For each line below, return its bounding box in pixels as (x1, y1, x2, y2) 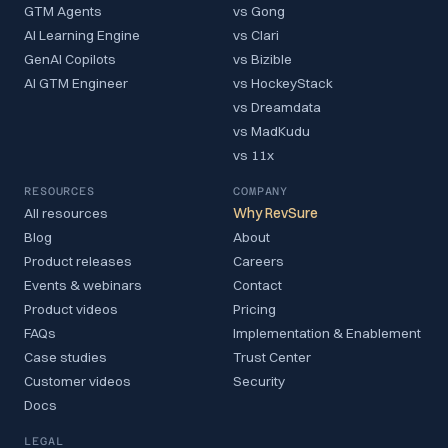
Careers (233, 253, 284, 269)
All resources (24, 205, 108, 221)
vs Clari (233, 27, 279, 43)
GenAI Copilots (24, 51, 116, 67)
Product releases (24, 253, 132, 269)
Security (233, 373, 285, 389)
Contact (233, 277, 282, 293)
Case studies (24, 349, 107, 365)
